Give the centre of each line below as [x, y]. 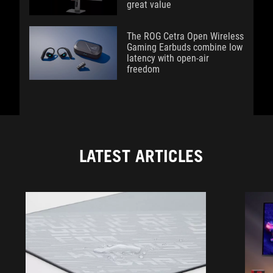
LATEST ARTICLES [141, 156]
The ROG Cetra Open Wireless [185, 36]
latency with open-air [168, 58]
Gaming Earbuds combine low [185, 47]
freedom [143, 69]
